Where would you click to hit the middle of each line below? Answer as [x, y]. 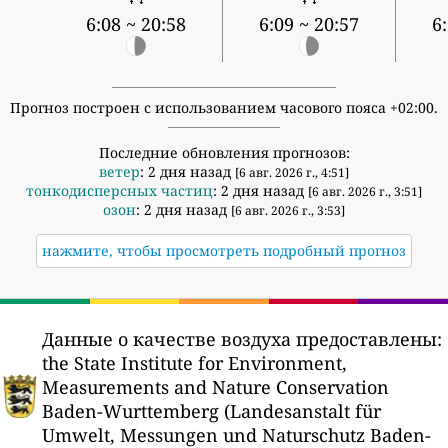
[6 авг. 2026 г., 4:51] [292, 173]
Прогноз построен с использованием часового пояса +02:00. [224, 108]
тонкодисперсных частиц [119, 191]
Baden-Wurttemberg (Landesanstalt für [211, 411]
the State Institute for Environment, [194, 363]
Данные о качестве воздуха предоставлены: [242, 339]
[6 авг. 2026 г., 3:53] [288, 211]
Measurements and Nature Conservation [215, 387]
